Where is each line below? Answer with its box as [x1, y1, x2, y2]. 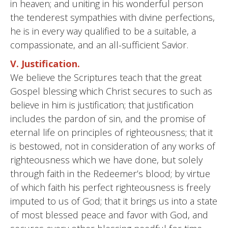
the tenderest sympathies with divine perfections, [10, 11, 215, 23]
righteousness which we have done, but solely [10, 154, 203, 166]
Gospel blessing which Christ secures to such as [10, 85, 212, 97]
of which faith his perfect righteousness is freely [10, 181, 210, 193]
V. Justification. [10, 58, 80, 70]
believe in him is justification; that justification [10, 99, 193, 111]
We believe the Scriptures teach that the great [10, 71, 202, 83]
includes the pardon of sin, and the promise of [10, 112, 206, 125]
